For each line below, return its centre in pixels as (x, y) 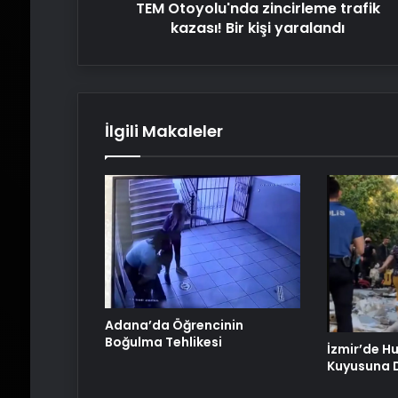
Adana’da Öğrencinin (174, 325)
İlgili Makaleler (163, 131)
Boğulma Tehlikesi (163, 342)
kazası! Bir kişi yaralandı (258, 28)
